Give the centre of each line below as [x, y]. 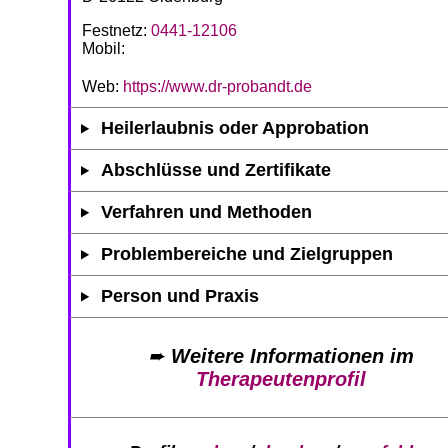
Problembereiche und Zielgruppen [247, 253]
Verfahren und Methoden [207, 211]
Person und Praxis [180, 295]
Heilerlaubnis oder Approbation [235, 127]
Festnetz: [116, 30]
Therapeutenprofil [281, 378]
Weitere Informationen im [292, 355]
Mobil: [103, 48]
